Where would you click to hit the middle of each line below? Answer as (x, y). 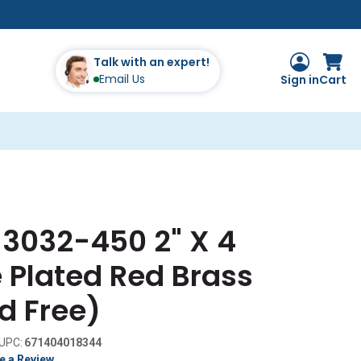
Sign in (299, 80)
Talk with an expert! (151, 62)
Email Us (122, 79)
